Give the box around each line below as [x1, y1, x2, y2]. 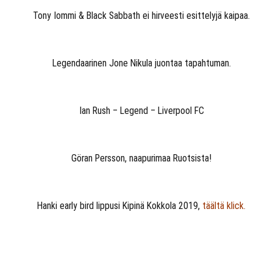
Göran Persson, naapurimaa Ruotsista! [71, 152, 212, 164]
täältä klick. [202, 200, 246, 211]
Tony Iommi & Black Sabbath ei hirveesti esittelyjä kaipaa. [33, 10, 250, 21]
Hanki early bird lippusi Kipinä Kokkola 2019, [37, 200, 203, 211]
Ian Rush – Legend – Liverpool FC [79, 105, 204, 116]
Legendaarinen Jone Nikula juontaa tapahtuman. [52, 57, 231, 69]
